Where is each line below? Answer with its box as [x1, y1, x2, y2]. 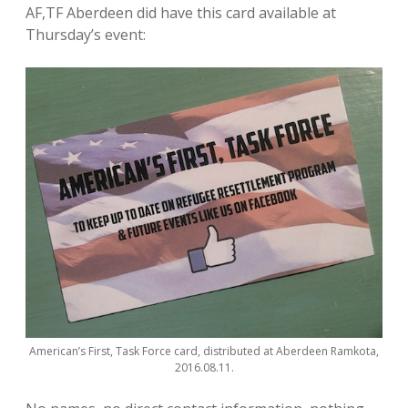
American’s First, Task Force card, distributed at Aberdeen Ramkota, [29, 342, 379, 359]
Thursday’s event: [25, 25, 146, 45]
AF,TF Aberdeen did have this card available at [25, 3, 336, 23]
